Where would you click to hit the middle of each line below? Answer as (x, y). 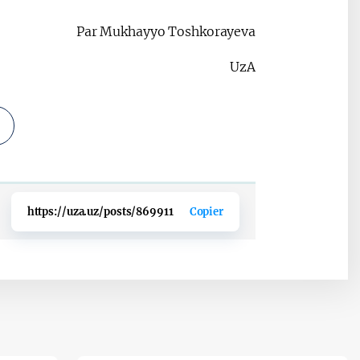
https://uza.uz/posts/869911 (100, 212)
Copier (206, 212)
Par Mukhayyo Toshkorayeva (166, 32)
